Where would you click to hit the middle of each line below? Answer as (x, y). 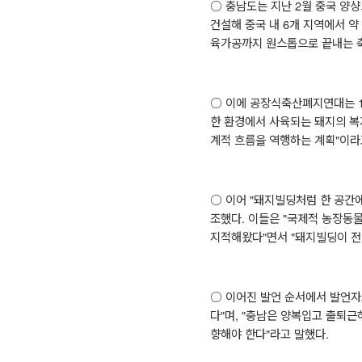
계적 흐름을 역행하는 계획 (272, 139)
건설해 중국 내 (246, 23)
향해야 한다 (238, 333)
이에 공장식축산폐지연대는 (291, 102)
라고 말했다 (297, 333)
